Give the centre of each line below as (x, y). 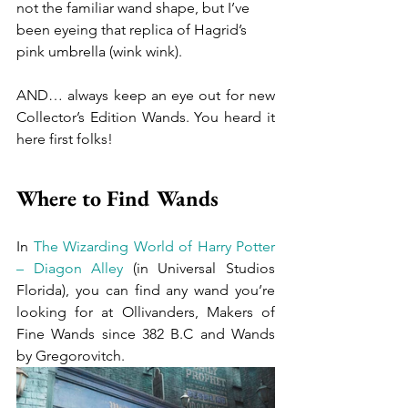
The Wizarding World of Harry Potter (154, 246)
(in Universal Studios (199, 268)
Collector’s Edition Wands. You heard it (146, 117)
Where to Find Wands (117, 198)
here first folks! (65, 139)
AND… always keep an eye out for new (146, 95)
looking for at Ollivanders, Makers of (146, 312)
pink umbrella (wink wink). (101, 51)
